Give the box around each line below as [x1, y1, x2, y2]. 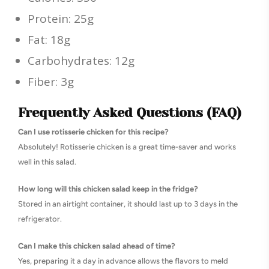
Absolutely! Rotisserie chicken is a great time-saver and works [18, 142, 236, 151]
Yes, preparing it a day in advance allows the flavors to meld [18, 256, 228, 265]
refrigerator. [18, 214, 62, 223]
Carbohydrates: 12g [28, 53, 134, 68]
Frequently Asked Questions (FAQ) [18, 105, 241, 120]
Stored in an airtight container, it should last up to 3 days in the [18, 199, 238, 208]
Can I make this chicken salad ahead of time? [18, 241, 175, 250]
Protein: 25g [28, 11, 94, 26]
